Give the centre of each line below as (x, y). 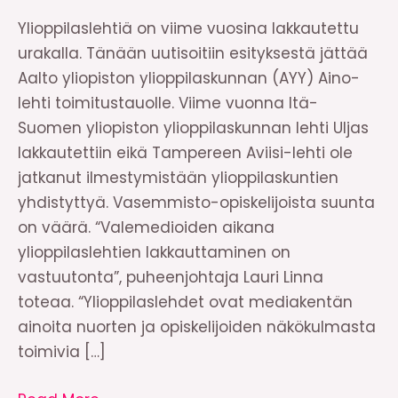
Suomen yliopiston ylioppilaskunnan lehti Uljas (193, 128)
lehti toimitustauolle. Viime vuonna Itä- (168, 103)
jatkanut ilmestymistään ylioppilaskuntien (178, 178)
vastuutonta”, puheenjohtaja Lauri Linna (171, 277)
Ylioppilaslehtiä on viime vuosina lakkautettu (188, 28)
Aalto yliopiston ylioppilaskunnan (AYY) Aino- (189, 78)
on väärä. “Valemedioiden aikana (146, 227)
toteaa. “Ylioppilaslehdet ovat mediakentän (185, 302)
